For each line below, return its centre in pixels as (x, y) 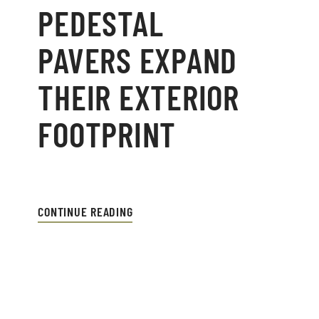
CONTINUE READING (85, 211)
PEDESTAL (101, 22)
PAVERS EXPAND (138, 59)
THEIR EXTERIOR (138, 96)
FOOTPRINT (107, 134)
